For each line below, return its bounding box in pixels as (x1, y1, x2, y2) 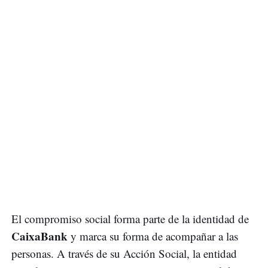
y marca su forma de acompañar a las (68, 228, 238, 243)
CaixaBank (11, 227, 68, 244)
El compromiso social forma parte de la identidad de (11, 211, 249, 226)
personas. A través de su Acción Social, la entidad (11, 245, 237, 261)
